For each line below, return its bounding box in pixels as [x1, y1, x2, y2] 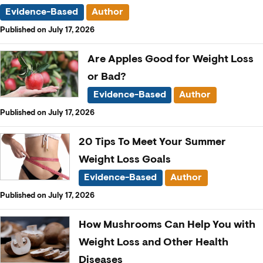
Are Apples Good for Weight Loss [87, 52, 254, 66]
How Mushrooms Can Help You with [79, 218, 255, 231]
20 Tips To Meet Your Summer [79, 135, 226, 149]
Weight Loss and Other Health [79, 235, 228, 249]
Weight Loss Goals [79, 153, 171, 166]
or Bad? [87, 70, 127, 83]
